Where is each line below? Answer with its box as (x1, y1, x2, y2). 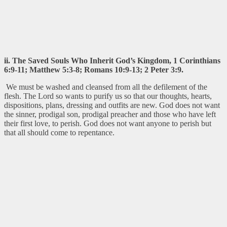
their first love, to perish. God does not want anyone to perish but (4, 119, 211, 128)
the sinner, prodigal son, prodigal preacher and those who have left (4, 109, 216, 119)
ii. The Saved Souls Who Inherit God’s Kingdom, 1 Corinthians (4, 56, 220, 65)
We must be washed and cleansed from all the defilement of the (4, 82, 207, 91)
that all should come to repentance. (4, 128, 115, 137)
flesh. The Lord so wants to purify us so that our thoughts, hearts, (4, 91, 212, 100)
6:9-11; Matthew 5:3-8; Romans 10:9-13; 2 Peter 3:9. (4, 65, 183, 74)
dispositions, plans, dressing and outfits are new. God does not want (4, 100, 220, 109)
